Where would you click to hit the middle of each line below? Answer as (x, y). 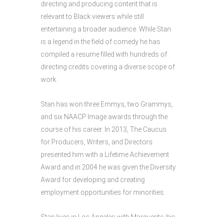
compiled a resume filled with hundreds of (104, 54)
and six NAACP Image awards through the (104, 117)
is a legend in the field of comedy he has (101, 42)
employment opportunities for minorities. (103, 192)
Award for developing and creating (93, 180)
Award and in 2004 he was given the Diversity (108, 167)
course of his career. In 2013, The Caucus (104, 129)
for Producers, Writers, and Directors (97, 142)
